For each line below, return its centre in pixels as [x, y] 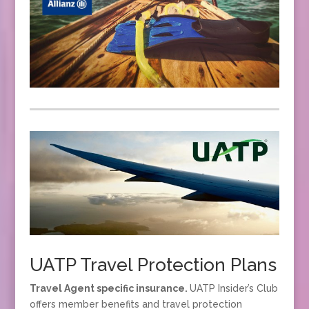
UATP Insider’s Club [233, 288]
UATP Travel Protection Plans [153, 265]
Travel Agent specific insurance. [108, 288]
